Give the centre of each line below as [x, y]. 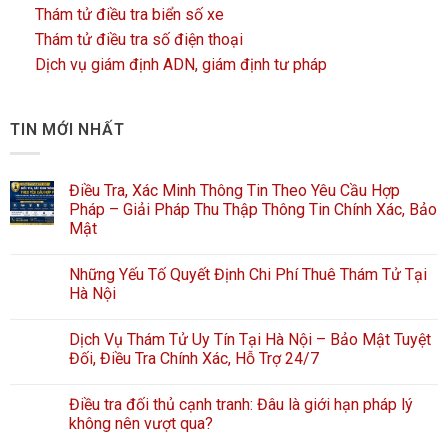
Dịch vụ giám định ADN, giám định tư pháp [181, 64]
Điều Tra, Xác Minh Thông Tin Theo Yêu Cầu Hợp [234, 191]
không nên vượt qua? [141, 424]
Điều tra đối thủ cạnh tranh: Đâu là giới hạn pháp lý [241, 405]
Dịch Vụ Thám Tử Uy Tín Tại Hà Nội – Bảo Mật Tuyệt [250, 340]
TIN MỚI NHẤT [67, 129]
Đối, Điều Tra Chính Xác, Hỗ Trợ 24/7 [194, 359]
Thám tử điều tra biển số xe [129, 14]
